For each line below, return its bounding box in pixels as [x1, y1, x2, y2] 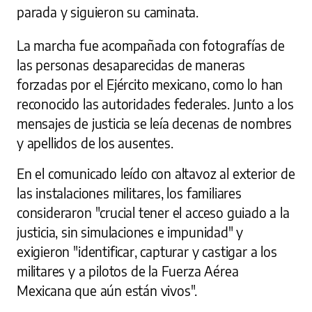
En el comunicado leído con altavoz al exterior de [17, 165, 295, 182]
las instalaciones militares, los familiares [17, 185, 242, 202]
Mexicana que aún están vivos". [17, 282, 198, 299]
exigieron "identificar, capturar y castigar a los [17, 243, 277, 260]
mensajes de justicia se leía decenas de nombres [17, 115, 292, 132]
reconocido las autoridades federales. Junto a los [17, 95, 294, 113]
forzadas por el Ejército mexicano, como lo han [17, 76, 283, 93]
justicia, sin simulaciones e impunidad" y [17, 224, 244, 241]
